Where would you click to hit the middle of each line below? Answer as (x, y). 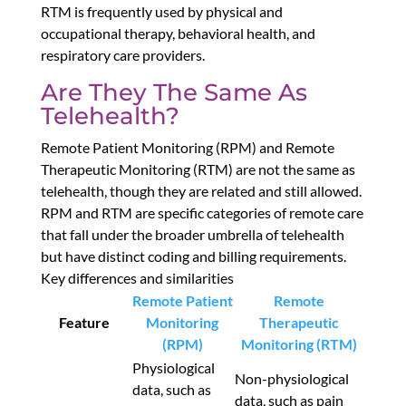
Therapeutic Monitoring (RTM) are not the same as (198, 169)
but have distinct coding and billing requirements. (193, 256)
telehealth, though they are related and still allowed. (201, 191)
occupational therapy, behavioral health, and (178, 34)
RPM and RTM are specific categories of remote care (202, 213)
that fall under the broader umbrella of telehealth (192, 235)
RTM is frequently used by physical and (161, 12)
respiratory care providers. (122, 55)
